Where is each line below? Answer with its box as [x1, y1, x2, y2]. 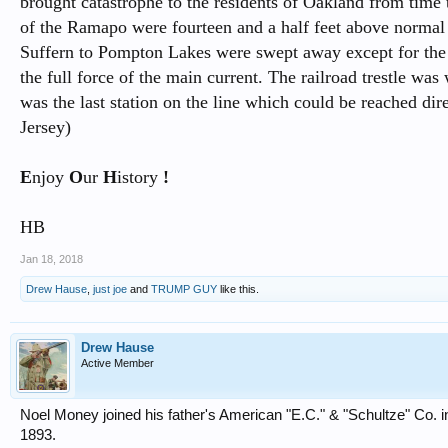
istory [117, 167, 158, 187]
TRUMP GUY [151, 283, 217, 295]
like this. [217, 283, 259, 295]
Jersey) [20, 117, 71, 137]
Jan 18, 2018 [20, 253, 83, 265]
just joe [93, 283, 127, 295]
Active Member [81, 357, 154, 369]
